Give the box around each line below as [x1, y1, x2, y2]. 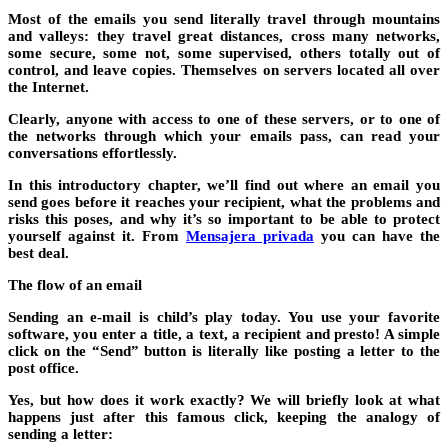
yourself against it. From [8, 228, 186, 245]
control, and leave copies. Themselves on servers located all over [8, 62, 440, 79]
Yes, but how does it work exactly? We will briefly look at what [8, 392, 440, 409]
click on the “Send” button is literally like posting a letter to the [8, 343, 440, 360]
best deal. [8, 245, 69, 262]
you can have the [314, 228, 440, 245]
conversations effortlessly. [8, 145, 177, 162]
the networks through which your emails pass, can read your [8, 128, 440, 145]
